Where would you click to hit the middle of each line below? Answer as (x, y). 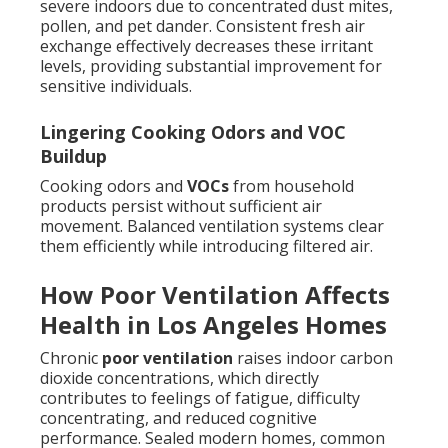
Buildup (73, 156)
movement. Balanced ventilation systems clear (212, 226)
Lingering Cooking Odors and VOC (193, 132)
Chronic (71, 358)
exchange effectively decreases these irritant (206, 46)
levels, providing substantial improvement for (211, 66)
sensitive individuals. (116, 86)
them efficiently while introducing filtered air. (206, 246)
